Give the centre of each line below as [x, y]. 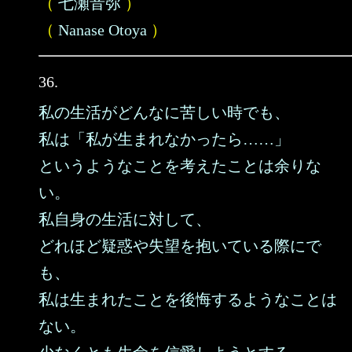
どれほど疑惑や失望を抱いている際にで [180, 246]
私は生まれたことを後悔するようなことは [188, 299]
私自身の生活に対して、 [125, 219]
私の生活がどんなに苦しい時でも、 [164, 112]
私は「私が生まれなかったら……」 [164, 139]
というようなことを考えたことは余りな [180, 166]
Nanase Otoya [103, 30]
